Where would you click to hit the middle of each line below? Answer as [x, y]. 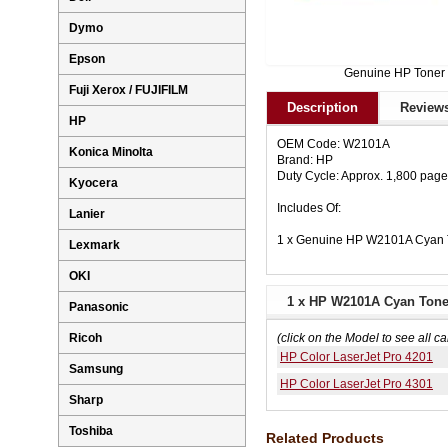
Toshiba [91, 431]
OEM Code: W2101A [333, 144]
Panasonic [99, 307]
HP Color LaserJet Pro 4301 [356, 384]
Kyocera [93, 183]
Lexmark [94, 245]
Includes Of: [309, 208]
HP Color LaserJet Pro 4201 [356, 357]
